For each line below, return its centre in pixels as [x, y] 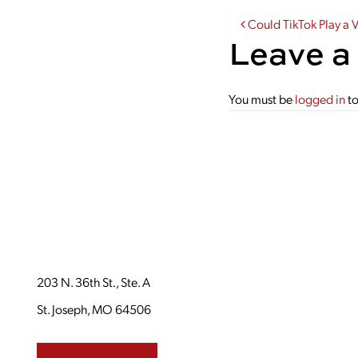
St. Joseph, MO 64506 [94, 309]
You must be [262, 99]
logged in [320, 99]
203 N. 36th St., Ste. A [93, 282]
